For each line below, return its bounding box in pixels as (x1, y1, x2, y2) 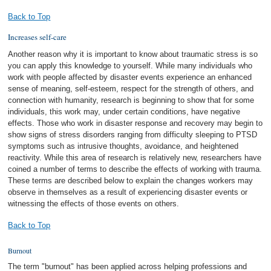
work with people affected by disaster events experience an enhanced (8, 73, 252, 82)
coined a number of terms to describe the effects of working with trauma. (8, 165, 263, 174)
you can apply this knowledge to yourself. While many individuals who (8, 61, 253, 70)
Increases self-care (8, 31, 67, 42)
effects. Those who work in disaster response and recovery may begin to (8, 119, 263, 128)
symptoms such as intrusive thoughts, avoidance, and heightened (8, 142, 239, 151)
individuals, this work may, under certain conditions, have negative (8, 107, 241, 116)
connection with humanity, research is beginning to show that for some (8, 96, 255, 105)
